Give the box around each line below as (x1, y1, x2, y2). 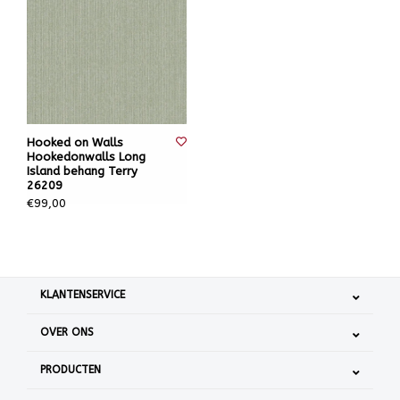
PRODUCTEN (40, 363, 101, 376)
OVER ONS (40, 326, 94, 338)
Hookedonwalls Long (27, 150, 146, 163)
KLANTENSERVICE (40, 288, 125, 301)
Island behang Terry (27, 164, 137, 178)
